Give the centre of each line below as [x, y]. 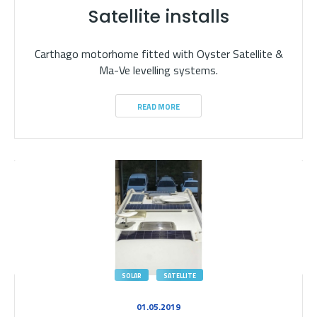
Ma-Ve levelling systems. [158, 70]
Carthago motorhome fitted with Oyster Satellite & [158, 54]
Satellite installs [158, 17]
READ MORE [158, 107]
